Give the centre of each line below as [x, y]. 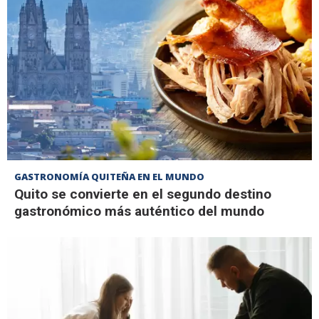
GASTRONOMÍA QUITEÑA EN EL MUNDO [109, 176]
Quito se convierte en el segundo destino [143, 194]
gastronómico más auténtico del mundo [139, 211]
